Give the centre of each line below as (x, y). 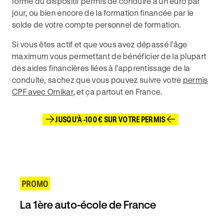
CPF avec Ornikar (42, 92)
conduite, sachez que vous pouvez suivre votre (97, 80)
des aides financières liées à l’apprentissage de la (101, 68)
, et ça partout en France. (118, 92)
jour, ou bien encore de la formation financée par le (103, 13)
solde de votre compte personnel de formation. (97, 24)
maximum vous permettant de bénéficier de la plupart (109, 56)
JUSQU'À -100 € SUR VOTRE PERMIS (110, 119)
